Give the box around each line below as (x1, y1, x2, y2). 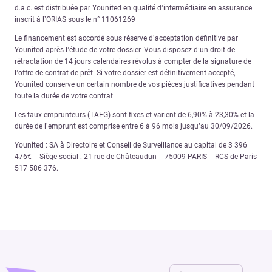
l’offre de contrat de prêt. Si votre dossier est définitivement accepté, (15, 68, 235, 77)
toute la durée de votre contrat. (15, 91, 115, 100)
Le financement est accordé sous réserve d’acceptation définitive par (15, 33, 238, 42)
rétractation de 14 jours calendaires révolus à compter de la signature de (15, 56, 251, 66)
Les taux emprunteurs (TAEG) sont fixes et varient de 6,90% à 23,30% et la (15, 110, 254, 119)
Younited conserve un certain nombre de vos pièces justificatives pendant (15, 80, 254, 89)
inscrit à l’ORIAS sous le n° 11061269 (15, 15, 135, 24)
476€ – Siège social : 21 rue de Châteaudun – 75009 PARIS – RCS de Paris (15, 152, 257, 161)
